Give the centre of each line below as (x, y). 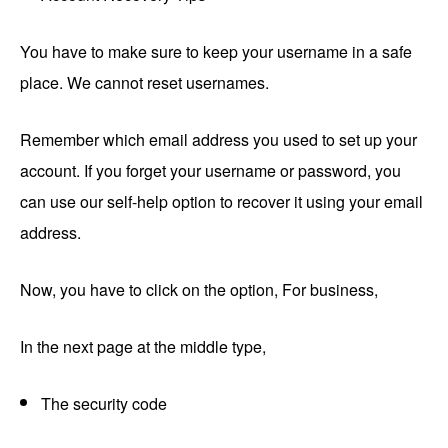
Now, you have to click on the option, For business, (199, 290)
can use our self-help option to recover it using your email (221, 202)
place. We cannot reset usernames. (144, 83)
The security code (104, 404)
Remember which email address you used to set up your (218, 140)
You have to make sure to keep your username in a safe (216, 52)
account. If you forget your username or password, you (210, 171)
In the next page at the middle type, (143, 347)
